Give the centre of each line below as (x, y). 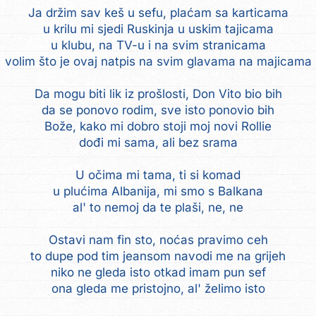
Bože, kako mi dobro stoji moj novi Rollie (158, 126)
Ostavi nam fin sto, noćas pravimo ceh (158, 240)
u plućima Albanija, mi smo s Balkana (158, 191)
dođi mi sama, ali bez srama (158, 142)
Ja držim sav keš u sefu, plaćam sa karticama (158, 13)
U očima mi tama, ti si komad (158, 175)
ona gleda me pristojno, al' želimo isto (158, 288)
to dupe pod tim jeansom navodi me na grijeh (158, 256)
